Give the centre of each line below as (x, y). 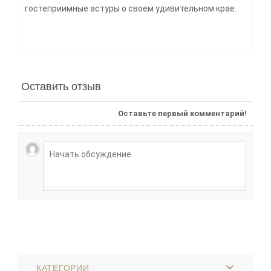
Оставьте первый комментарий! (182, 113)
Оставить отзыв (61, 85)
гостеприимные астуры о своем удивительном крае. (131, 8)
